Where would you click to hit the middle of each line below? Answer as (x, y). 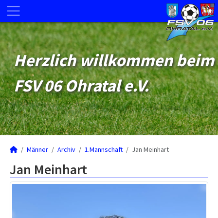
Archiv (66, 149)
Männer (37, 149)
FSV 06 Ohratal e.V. (82, 86)
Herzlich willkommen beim (114, 60)
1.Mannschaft (104, 149)
